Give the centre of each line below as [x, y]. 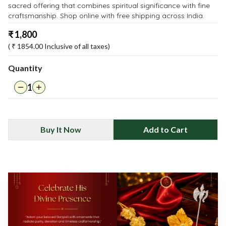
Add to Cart [165, 129]
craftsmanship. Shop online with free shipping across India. [106, 16]
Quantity [25, 68]
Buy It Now [61, 129]
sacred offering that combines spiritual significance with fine [109, 6]
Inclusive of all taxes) [77, 46]
